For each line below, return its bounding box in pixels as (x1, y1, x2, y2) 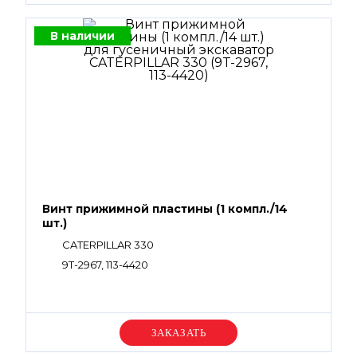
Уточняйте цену (127, 325, 229, 339)
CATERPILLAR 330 (62, 238, 154, 251)
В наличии (50, 29, 115, 43)
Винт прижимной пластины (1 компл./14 (42, 202, 288, 216)
